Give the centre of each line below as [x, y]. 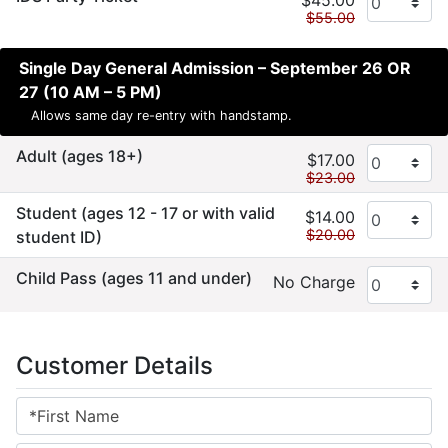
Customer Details [114, 366]
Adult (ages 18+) [79, 156]
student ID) [59, 237]
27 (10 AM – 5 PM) [90, 92]
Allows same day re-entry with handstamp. [161, 116]
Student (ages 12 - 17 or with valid [145, 213]
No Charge [314, 282]
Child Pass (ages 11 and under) [134, 278]
